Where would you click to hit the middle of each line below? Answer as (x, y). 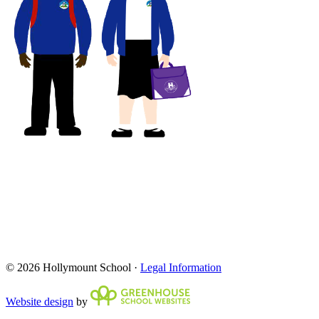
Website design (40, 301)
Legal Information (181, 267)
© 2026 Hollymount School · (73, 267)
